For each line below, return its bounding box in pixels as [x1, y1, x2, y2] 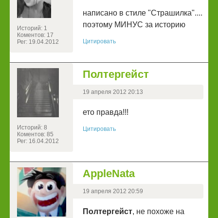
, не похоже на [132, 207, 184, 216]
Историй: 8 [17, 124, 47, 131]
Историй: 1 [17, 25, 47, 32]
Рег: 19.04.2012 [17, 38, 59, 46]
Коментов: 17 [17, 32, 54, 39]
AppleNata [83, 167, 135, 180]
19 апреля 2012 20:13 [83, 89, 143, 96]
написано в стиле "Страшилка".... [83, 9, 202, 18]
